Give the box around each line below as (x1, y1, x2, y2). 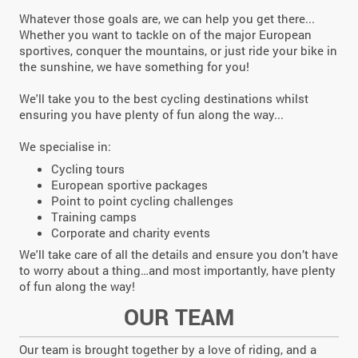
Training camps (51, 208, 137, 225)
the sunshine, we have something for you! (19, 58, 249, 75)
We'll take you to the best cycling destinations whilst (19, 90, 308, 107)
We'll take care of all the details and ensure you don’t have (19, 246, 338, 263)
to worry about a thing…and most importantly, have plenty (19, 262, 336, 279)
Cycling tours (51, 160, 125, 177)
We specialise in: (19, 138, 111, 155)
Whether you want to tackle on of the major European (19, 26, 312, 43)
